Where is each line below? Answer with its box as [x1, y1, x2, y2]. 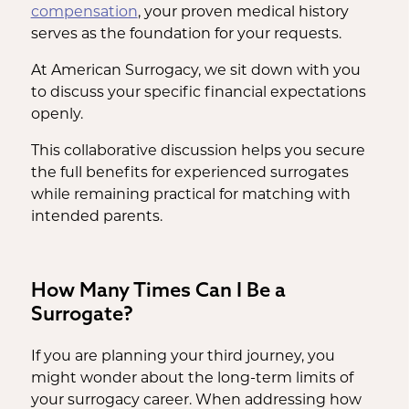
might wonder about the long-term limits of [30, 369, 353, 386]
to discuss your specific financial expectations [30, 83, 366, 100]
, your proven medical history [137, 3, 349, 20]
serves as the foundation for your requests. [30, 25, 341, 42]
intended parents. [30, 207, 163, 225]
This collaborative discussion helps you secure [30, 142, 365, 159]
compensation [30, 3, 138, 20]
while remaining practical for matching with [30, 185, 351, 203]
